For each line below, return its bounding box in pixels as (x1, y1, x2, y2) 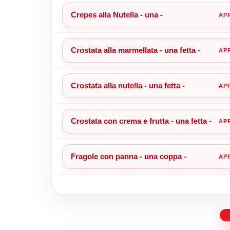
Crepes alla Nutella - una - (70, 10, 163, 19)
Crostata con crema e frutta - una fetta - (70, 116, 212, 125)
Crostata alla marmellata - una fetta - (70, 45, 200, 54)
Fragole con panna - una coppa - (70, 151, 186, 161)
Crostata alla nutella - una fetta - (70, 81, 185, 90)
